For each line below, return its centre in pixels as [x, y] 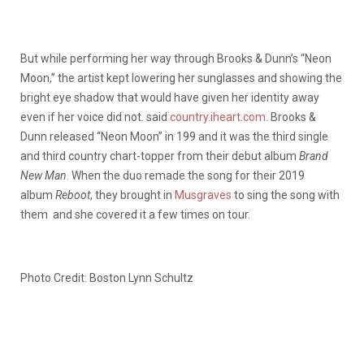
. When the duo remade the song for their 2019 [186, 176]
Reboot [73, 195]
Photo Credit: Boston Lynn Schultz [107, 278]
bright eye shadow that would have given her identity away [170, 98]
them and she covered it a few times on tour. [135, 215]
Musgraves [203, 195]
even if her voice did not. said [95, 117]
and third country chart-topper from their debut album [160, 156]
